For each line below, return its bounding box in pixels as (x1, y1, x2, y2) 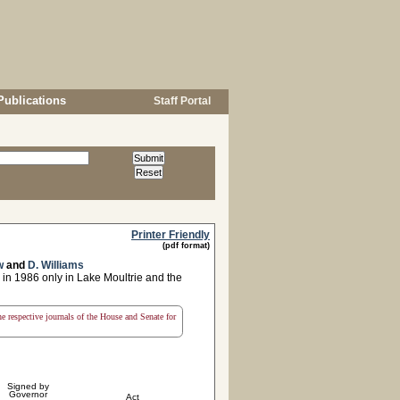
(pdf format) (162, 241, 210, 250)
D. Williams (28, 259, 84, 271)
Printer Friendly (131, 229, 210, 241)
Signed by (7, 381, 50, 391)
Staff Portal (151, 95, 211, 107)
